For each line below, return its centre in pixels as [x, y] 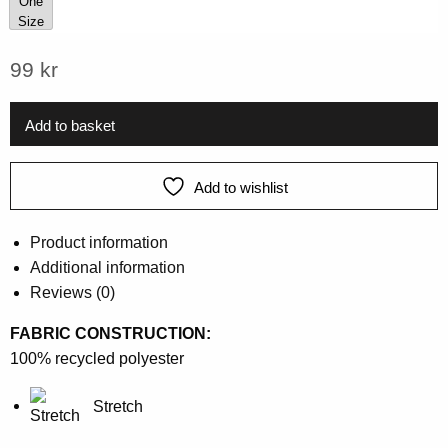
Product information [99, 242]
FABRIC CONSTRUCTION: [110, 333]
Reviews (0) [72, 292]
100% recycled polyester [97, 358]
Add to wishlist [240, 187]
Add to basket [70, 125]
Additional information [107, 267]
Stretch [118, 406]
